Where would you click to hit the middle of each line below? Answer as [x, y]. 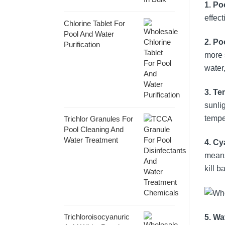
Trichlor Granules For [98, 119]
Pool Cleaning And [94, 129]
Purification [82, 44]
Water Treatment [91, 140]
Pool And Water [89, 34]
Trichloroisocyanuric [97, 216]
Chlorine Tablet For [94, 23]
